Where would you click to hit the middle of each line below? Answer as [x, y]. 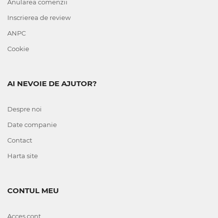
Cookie [18, 49]
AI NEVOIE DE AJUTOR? [52, 83]
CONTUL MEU [33, 191]
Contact [20, 140]
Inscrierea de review [39, 18]
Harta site [23, 156]
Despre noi [25, 109]
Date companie [32, 125]
